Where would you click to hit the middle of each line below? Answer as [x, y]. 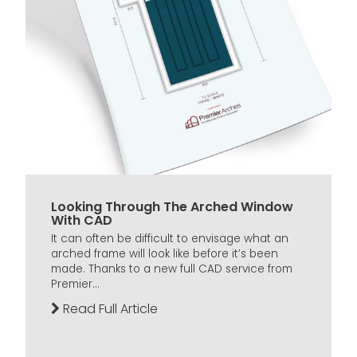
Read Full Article [109, 308]
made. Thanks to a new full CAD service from [172, 269]
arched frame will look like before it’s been [165, 253]
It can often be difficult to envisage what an [170, 238]
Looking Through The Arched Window [172, 206]
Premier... [75, 284]
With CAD [82, 220]
